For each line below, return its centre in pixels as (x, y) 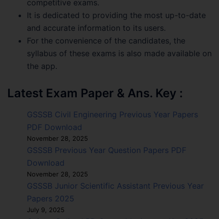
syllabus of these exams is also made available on (119, 54)
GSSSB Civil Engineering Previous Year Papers (112, 115)
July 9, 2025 (46, 210)
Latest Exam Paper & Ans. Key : (95, 93)
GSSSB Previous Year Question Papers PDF (107, 150)
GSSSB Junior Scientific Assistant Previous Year (115, 186)
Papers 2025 (51, 199)
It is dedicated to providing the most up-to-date (116, 15)
